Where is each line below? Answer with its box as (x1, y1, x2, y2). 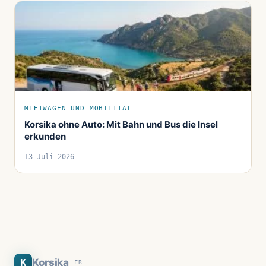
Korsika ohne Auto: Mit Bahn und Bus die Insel (24, 119, 218, 131)
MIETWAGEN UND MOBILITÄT (24, 104, 132, 112)
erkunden (24, 131, 66, 142)
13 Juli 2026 (24, 153, 74, 161)
